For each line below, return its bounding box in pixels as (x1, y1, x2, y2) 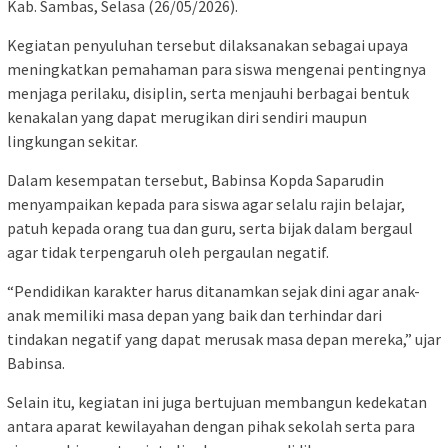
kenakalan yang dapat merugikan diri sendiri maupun (7, 106, 367, 127)
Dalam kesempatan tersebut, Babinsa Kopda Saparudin (7, 169, 384, 190)
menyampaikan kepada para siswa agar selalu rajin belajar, (7, 193, 405, 214)
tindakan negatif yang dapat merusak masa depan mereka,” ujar (7, 328, 441, 349)
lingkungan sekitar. (7, 130, 138, 151)
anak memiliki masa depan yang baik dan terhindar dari (7, 304, 382, 325)
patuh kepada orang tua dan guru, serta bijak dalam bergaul (7, 217, 413, 238)
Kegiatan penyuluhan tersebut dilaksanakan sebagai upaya (7, 34, 408, 55)
